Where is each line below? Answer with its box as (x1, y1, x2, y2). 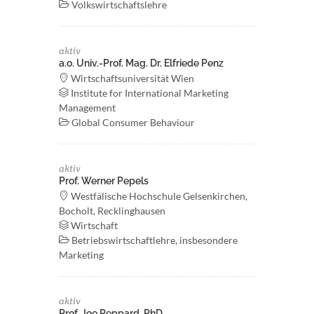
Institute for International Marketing (69, 87, 228, 99)
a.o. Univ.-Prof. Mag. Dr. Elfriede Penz (59, 57, 224, 69)
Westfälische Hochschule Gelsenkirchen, (69, 190, 247, 202)
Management (59, 102, 116, 114)
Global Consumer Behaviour (69, 116, 195, 128)
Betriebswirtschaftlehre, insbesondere (69, 234, 238, 246)
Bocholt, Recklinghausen (59, 205, 165, 217)
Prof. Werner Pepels (59, 175, 149, 186)
